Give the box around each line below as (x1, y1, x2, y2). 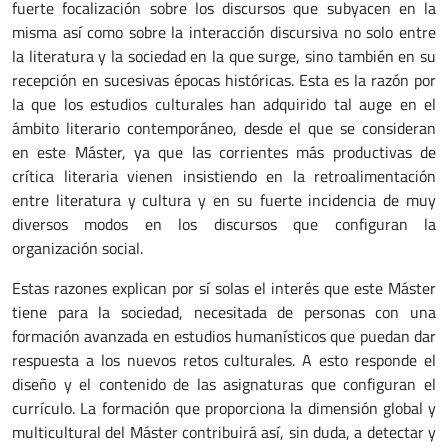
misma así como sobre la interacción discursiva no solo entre (12, 19, 436, 44)
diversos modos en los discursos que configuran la (12, 211, 436, 236)
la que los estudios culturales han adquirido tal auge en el (12, 91, 436, 116)
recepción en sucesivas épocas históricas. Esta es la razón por (12, 67, 436, 92)
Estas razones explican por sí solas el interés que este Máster (12, 275, 436, 300)
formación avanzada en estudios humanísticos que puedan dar (12, 323, 436, 348)
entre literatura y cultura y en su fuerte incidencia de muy (12, 187, 436, 212)
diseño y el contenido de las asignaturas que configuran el (12, 371, 436, 396)
